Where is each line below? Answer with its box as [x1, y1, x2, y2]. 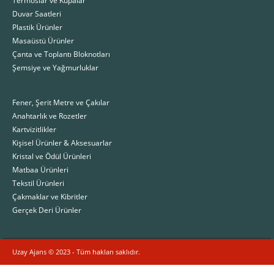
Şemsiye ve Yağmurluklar [12, 62, 98, 72]
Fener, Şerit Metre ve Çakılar [12, 97, 109, 107]
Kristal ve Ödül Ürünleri [12, 150, 91, 161]
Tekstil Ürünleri [12, 177, 64, 188]
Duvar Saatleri [12, 8, 61, 18]
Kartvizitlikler [12, 124, 56, 134]
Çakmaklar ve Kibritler [12, 191, 87, 201]
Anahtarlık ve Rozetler [12, 110, 87, 120]
